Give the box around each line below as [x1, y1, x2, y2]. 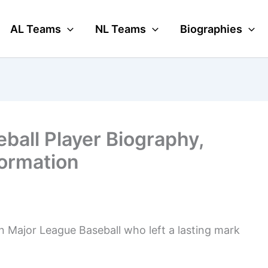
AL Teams [10, 22, 62, 35]
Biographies [180, 22, 242, 35]
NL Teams [95, 22, 147, 35]
